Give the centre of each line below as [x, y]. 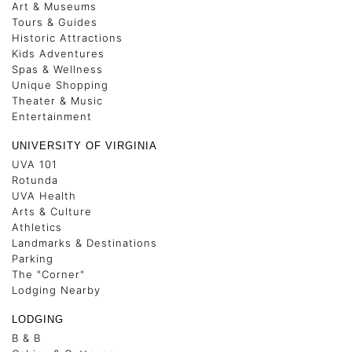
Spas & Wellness [57, 70]
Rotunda [35, 180]
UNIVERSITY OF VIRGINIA [84, 146]
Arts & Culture [52, 212]
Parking [33, 259]
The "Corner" [48, 275]
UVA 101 [35, 165]
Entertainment [52, 117]
